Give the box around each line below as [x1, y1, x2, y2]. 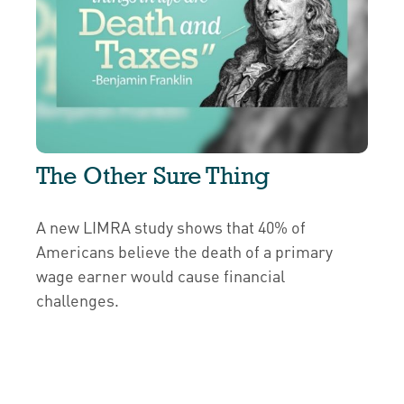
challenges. [36, 289, 119, 311]
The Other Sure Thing [36, 161, 270, 190]
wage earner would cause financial [36, 265, 285, 287]
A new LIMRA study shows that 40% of [36, 216, 306, 238]
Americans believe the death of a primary [36, 241, 333, 262]
